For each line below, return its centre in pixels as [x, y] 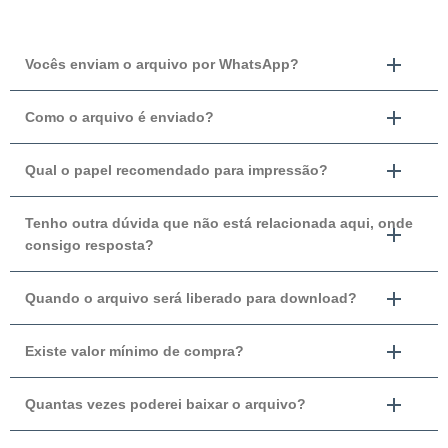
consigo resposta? [89, 244]
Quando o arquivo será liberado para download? [191, 297]
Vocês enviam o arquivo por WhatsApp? [162, 63]
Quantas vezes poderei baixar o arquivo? [165, 403]
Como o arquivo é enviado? [119, 116]
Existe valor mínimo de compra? [134, 350]
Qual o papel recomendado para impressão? [176, 169]
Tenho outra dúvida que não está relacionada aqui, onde [219, 222]
